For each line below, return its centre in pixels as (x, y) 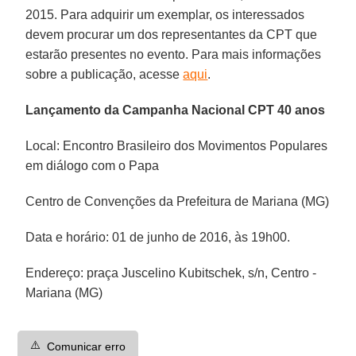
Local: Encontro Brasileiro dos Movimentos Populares (177, 145)
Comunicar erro (87, 346)
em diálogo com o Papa (93, 165)
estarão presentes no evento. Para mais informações (174, 54)
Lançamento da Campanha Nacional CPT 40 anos (176, 110)
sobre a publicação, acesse (104, 74)
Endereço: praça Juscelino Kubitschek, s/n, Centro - (171, 273)
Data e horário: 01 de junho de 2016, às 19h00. (158, 237)
